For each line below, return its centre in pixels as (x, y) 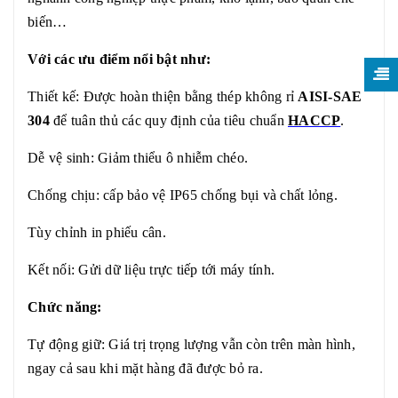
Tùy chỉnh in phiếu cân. (97, 232)
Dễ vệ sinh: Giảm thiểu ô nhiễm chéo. (138, 158)
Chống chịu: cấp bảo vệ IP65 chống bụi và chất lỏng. (183, 195)
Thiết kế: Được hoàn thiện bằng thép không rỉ (163, 96)
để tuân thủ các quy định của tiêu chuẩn (168, 120)
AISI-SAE (330, 96)
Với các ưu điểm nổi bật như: (119, 59)
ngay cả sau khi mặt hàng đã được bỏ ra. (145, 368)
